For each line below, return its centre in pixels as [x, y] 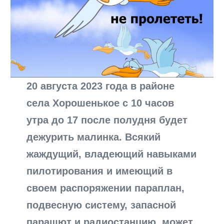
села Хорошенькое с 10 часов [100, 103]
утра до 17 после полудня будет [107, 120]
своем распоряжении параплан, [106, 188]
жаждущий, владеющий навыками [112, 154]
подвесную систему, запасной [101, 205]
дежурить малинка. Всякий [94, 137]
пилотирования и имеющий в [100, 171]
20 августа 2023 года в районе [101, 86]
